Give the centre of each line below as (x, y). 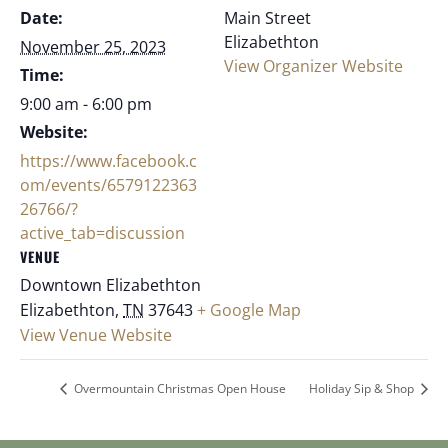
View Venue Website (96, 334)
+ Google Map (249, 309)
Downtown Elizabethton (110, 284)
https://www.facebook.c (108, 160)
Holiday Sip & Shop (363, 389)
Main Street (267, 17)
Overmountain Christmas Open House (178, 389)
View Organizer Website (313, 65)
